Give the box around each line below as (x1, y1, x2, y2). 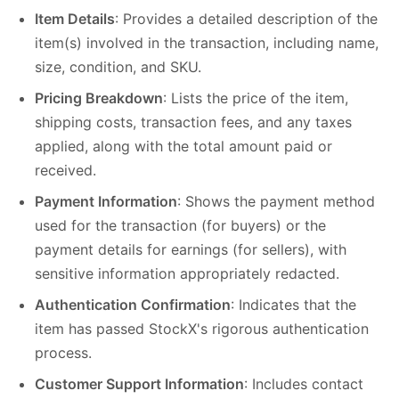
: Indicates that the (231, 295, 356, 313)
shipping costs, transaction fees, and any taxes (35, 112, 352, 131)
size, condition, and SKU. (35, 57, 201, 76)
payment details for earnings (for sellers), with (35, 240, 346, 258)
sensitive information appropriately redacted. (35, 264, 339, 282)
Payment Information (35, 191, 177, 210)
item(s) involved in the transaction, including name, (35, 33, 379, 52)
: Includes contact (244, 374, 363, 393)
